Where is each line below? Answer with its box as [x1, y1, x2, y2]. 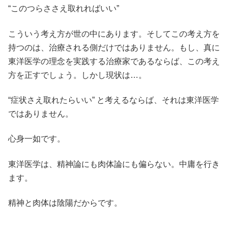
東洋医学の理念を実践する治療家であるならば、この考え [8, 56, 220, 66]
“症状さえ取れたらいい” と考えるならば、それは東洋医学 [8, 96, 219, 105]
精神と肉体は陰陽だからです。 [8, 198, 122, 208]
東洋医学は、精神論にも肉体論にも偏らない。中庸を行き [8, 159, 220, 168]
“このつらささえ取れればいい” [8, 4, 129, 13]
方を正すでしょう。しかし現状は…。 [8, 70, 147, 79]
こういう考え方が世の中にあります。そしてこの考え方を [8, 29, 220, 38]
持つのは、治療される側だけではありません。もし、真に [8, 43, 220, 52]
